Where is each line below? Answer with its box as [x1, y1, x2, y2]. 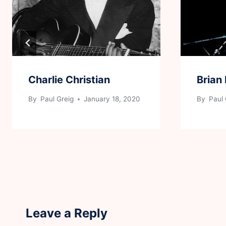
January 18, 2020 [84, 95, 141, 103]
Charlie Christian [28, 73, 110, 86]
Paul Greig [38, 95, 74, 103]
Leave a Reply [26, 206, 107, 221]
